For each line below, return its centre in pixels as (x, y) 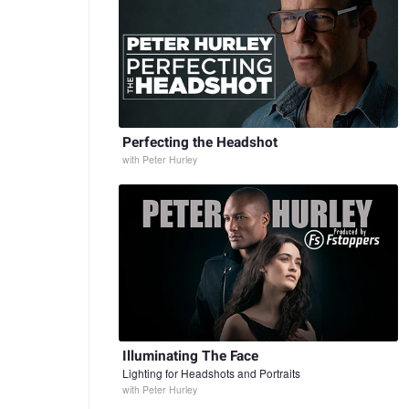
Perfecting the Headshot (200, 142)
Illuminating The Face (190, 357)
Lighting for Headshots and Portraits (211, 373)
